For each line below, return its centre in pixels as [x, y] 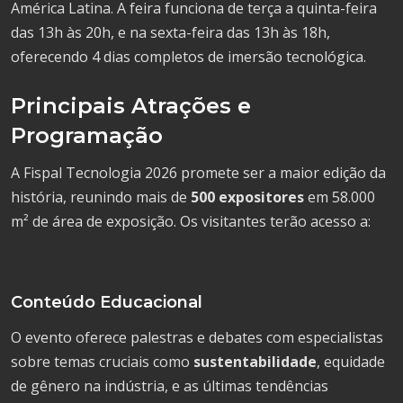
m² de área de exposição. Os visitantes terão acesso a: [191, 221]
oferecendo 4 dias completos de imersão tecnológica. [188, 57]
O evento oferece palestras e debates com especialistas [197, 337]
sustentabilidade [255, 362]
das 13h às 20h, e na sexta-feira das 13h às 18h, [170, 32]
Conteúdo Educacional [107, 302]
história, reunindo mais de [101, 197]
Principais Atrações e [131, 106]
